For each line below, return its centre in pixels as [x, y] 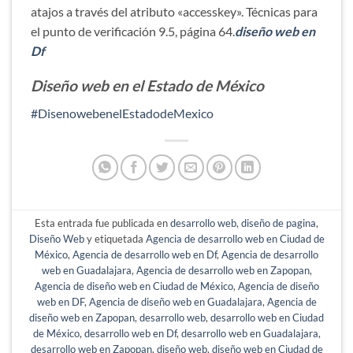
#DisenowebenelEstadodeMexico [122, 113]
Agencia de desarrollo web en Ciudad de [235, 239]
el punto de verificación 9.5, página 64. [133, 31]
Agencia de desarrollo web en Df [145, 255]
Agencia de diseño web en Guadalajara [175, 302]
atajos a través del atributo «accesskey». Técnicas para [174, 11]
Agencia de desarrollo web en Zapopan [223, 271]
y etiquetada [115, 239]
